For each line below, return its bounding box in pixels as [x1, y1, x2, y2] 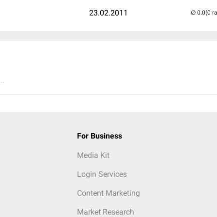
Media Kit [77, 151, 109, 160]
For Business [77, 131, 122, 140]
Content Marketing [77, 188, 140, 198]
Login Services [77, 170, 127, 179]
